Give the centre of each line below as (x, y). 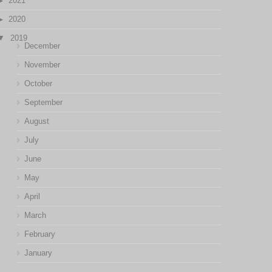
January (38, 253)
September (43, 102)
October (38, 83)
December (42, 46)
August (36, 121)
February (39, 234)
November (42, 65)
